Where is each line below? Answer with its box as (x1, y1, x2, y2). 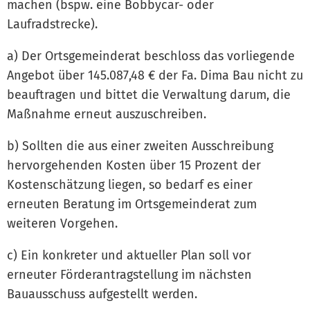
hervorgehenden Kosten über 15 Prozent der (7, 157, 261, 173)
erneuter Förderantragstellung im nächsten (7, 266, 252, 282)
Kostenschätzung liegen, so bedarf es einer (7, 176, 253, 192)
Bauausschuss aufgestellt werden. (7, 286, 197, 302)
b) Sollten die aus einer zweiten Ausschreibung (7, 138, 273, 154)
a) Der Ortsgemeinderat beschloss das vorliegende (7, 48, 295, 64)
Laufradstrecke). (7, 16, 98, 32)
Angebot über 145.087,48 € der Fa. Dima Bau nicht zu (7, 67, 303, 83)
